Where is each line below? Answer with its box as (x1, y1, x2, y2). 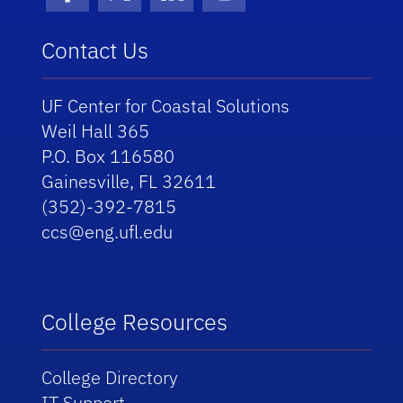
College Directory (41, 365, 179, 390)
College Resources (41, 307, 228, 337)
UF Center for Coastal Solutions (41, 94, 291, 119)
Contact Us (41, 35, 149, 66)
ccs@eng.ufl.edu (41, 219, 174, 245)
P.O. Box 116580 (41, 144, 175, 169)
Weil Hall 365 (41, 119, 150, 144)
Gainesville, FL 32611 (41, 169, 217, 194)
